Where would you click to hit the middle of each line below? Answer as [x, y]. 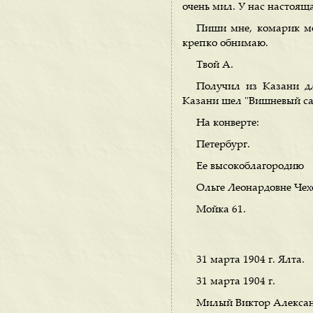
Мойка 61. [221, 210]
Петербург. [223, 145]
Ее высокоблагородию [250, 167]
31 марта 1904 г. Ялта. [250, 260]
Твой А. [215, 65]
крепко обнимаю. [225, 44]
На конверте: [228, 123]
